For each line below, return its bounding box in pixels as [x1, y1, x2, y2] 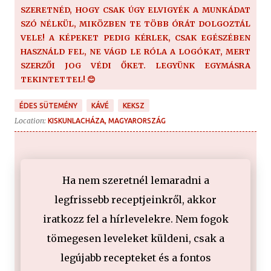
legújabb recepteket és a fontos [60, 252, 211, 264]
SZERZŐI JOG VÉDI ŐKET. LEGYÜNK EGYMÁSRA [21, 60, 250, 70]
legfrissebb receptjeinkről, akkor [54, 194, 217, 206]
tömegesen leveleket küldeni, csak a [47, 232, 224, 245]
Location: [15, 116, 48, 126]
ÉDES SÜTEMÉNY [19, 102, 77, 110]
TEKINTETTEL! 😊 [21, 74, 96, 84]
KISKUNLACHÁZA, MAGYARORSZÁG [48, 117, 166, 125]
